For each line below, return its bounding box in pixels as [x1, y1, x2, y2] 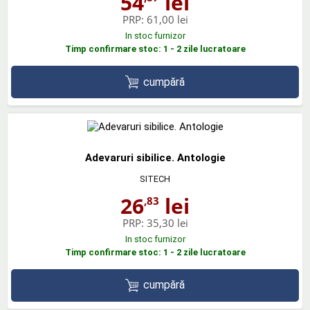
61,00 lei [146, 12, 188, 27]
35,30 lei [146, 216, 188, 230]
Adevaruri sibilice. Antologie [84, 152, 226, 164]
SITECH [140, 174, 170, 184]
